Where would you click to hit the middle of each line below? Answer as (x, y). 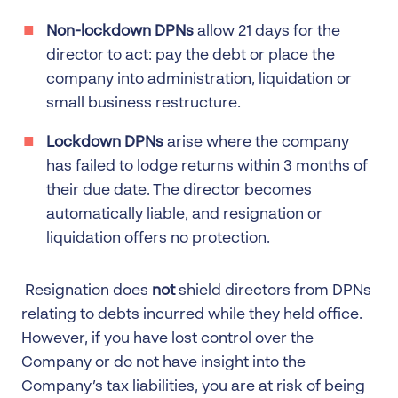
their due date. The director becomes (179, 190)
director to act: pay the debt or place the (191, 55)
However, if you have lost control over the (167, 338)
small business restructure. (143, 103)
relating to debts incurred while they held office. (192, 314)
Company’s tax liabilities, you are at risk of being (193, 386)
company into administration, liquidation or (199, 79)
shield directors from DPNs (273, 291)
